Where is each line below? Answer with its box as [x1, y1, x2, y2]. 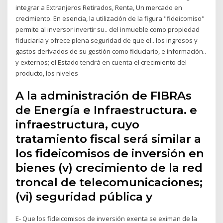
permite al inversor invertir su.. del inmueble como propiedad [15, 24, 200, 34]
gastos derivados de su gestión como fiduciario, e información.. [15, 46, 207, 56]
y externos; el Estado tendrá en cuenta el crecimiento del [15, 57, 187, 67]
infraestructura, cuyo [15, 117, 140, 132]
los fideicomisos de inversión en [15, 146, 205, 161]
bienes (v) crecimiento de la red [15, 161, 203, 175]
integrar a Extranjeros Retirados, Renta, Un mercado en [15, 2, 183, 12]
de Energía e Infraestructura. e [15, 103, 198, 117]
